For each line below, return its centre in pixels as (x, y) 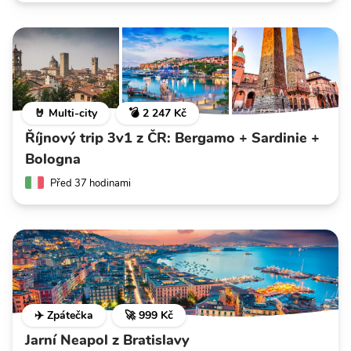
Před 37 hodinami (90, 183)
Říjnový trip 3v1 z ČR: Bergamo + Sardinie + (172, 138)
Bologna (53, 159)
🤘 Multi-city (66, 113)
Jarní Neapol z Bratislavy (107, 340)
